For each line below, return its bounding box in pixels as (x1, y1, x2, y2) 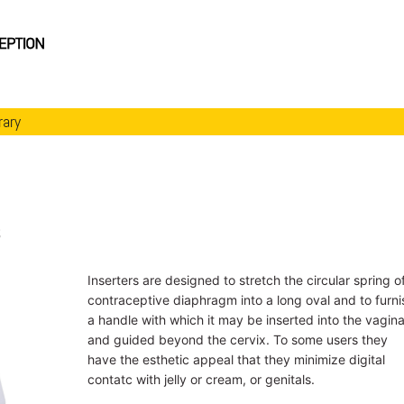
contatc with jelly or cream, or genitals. (87, 371, 315, 387)
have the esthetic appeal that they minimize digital (87, 351, 385, 367)
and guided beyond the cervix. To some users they (87, 331, 388, 347)
